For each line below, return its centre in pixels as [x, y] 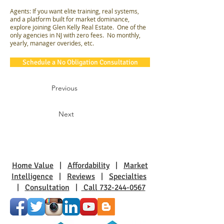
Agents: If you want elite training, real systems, [74, 11]
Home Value [33, 165]
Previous [64, 88]
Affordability [88, 165]
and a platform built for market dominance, [70, 19]
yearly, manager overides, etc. [52, 43]
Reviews [81, 176]
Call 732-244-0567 [113, 187]
